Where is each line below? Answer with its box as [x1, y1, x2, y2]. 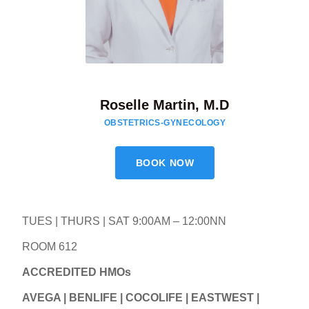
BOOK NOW [135, 157, 195, 168]
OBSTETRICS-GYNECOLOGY [103, 117, 226, 128]
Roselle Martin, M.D [100, 97, 230, 112]
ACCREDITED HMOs [22, 266, 131, 278]
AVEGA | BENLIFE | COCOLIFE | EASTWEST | [22, 291, 259, 303]
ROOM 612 [22, 240, 77, 252]
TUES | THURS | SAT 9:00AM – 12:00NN [22, 215, 226, 227]
